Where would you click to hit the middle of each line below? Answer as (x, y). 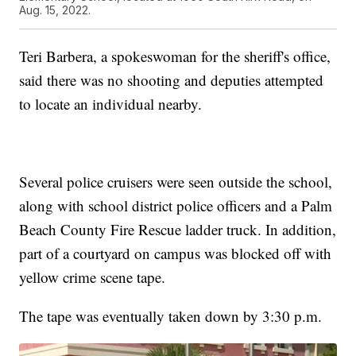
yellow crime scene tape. (93, 277)
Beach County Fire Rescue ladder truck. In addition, (178, 230)
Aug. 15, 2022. (55, 10)
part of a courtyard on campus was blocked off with (176, 253)
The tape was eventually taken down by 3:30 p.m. (171, 316)
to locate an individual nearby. (111, 104)
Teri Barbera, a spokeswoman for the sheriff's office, (175, 56)
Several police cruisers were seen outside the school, (176, 182)
